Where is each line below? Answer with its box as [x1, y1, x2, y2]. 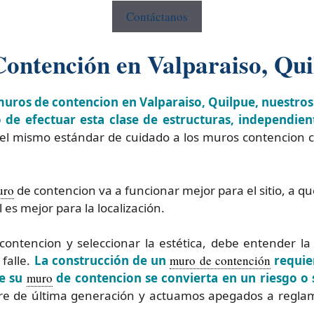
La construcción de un [34, 252, 170, 269]
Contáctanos [126, 8, 188, 25]
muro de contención [170, 252, 271, 269]
